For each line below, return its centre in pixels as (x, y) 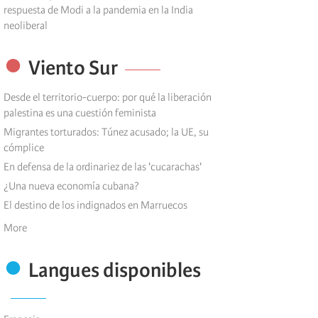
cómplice (24, 148)
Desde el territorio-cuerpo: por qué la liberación (108, 98)
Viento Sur (73, 68)
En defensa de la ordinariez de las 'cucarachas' (103, 167)
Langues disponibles (115, 270)
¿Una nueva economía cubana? (71, 186)
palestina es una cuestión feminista (80, 113)
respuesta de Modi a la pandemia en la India (98, 10)
